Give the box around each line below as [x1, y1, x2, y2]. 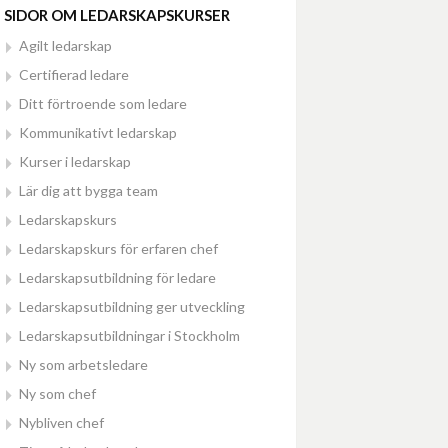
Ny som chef [19, 385, 96, 402]
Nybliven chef [19, 414, 104, 431]
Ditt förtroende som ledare [19, 95, 187, 112]
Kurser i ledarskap [19, 153, 131, 170]
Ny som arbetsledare [19, 356, 148, 373]
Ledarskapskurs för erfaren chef [19, 240, 218, 257]
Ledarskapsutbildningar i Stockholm [19, 327, 240, 344]
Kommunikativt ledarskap [19, 124, 177, 141]
